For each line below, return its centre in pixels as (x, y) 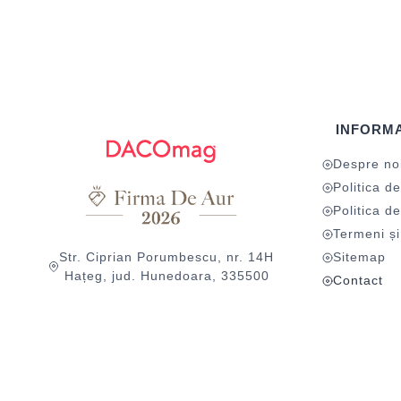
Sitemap (359, 257)
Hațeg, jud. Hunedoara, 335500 (166, 276)
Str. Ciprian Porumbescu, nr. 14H (166, 257)
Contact (358, 280)
